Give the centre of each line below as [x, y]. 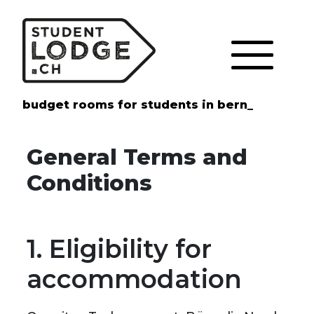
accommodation [134, 279]
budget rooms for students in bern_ [137, 105]
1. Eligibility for [119, 249]
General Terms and [137, 157]
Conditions [89, 183]
